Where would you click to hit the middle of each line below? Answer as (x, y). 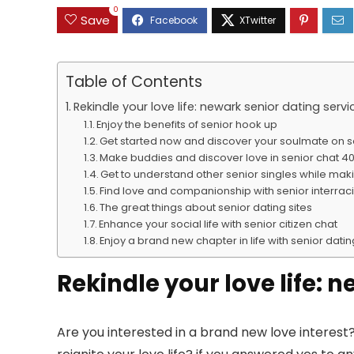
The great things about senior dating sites (206, 208)
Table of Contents (134, 82)
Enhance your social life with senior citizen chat (218, 224)
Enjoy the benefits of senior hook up (187, 125)
